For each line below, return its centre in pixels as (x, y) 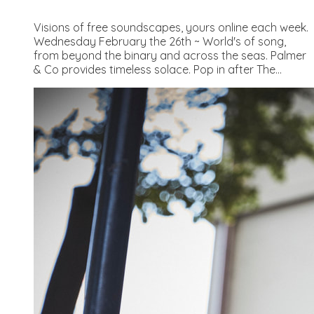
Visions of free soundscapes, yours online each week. (171, 27)
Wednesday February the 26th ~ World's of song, (160, 41)
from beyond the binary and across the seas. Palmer (170, 55)
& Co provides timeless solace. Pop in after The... (158, 69)
